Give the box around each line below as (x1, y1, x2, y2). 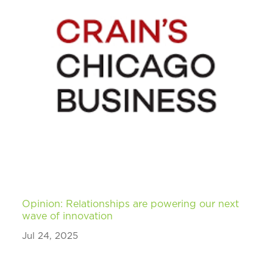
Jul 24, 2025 (22, 231, 79, 241)
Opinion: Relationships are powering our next (22, 199, 239, 209)
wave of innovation (22, 211, 113, 221)
